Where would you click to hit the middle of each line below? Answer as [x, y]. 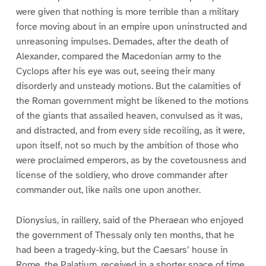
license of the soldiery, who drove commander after [121, 175]
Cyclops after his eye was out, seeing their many [115, 71]
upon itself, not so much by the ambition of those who [127, 145]
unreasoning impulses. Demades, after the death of [122, 42]
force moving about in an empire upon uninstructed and [131, 27]
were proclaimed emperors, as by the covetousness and [131, 160]
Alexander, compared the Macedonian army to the [118, 56]
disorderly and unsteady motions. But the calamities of [128, 86]
